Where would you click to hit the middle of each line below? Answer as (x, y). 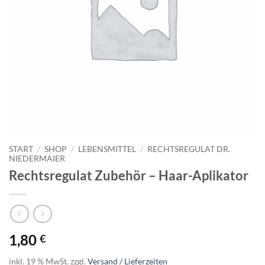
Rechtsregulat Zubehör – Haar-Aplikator (129, 176)
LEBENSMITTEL (107, 149)
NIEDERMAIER (37, 158)
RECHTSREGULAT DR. (189, 149)
